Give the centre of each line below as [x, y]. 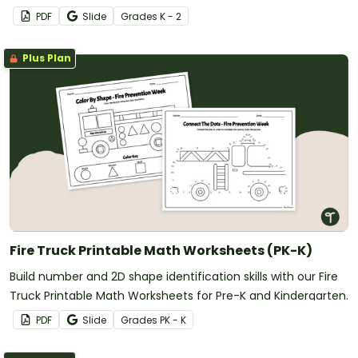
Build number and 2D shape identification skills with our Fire [174, 277]
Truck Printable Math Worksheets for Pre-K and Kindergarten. [179, 296]
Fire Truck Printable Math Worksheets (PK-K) [161, 251]
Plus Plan [46, 58]
